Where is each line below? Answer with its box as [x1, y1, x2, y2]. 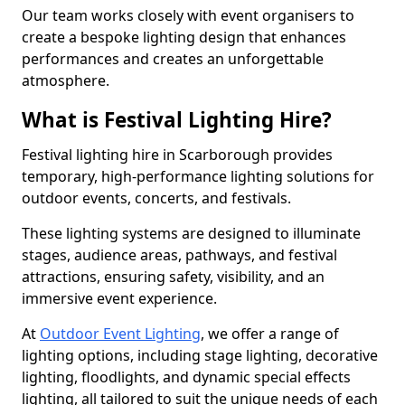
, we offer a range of [201, 324, 339, 344]
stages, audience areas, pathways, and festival [22, 245, 337, 265]
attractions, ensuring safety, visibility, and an [22, 267, 325, 287]
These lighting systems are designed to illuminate [22, 223, 361, 243]
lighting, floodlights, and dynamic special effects [22, 367, 351, 387]
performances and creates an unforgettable [22, 49, 324, 69]
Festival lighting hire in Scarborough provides [22, 145, 333, 165]
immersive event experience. [22, 288, 221, 308]
